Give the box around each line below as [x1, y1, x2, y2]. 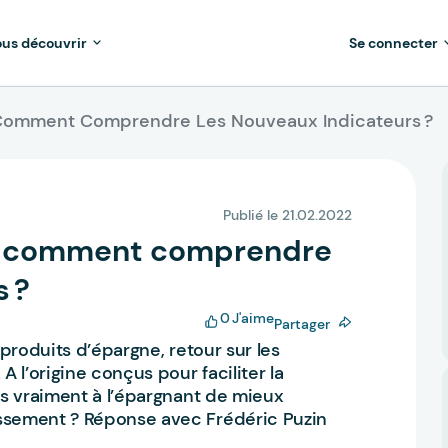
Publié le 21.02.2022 [223, 206, 352, 224]
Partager [274, 315, 330, 333]
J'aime [232, 309, 274, 327]
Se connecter [349, 34, 438, 52]
